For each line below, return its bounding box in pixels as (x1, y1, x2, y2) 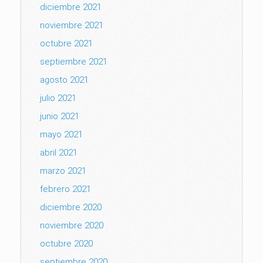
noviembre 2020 (40, 220, 103, 231)
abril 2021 (40, 147, 77, 158)
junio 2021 (40, 111, 79, 122)
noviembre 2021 (40, 20, 103, 31)
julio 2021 (40, 93, 76, 103)
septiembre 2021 (40, 56, 107, 67)
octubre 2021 (40, 38, 93, 49)
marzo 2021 (40, 166, 86, 176)
